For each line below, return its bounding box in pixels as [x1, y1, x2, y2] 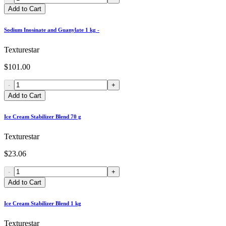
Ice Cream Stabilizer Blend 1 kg [4, 200, 81, 206]
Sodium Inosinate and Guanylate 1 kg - [4, 27, 99, 33]
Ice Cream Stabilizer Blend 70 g [4, 113, 81, 120]
